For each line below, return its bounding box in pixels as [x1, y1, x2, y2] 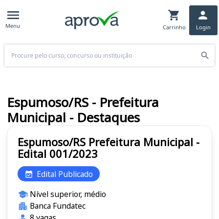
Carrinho [162, 23, 186, 31]
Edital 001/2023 [18, 146, 98, 161]
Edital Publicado [37, 168, 93, 179]
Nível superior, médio [29, 189, 106, 200]
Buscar [3, 44, 25, 53]
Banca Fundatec [29, 200, 86, 212]
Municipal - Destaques [7, 109, 140, 127]
